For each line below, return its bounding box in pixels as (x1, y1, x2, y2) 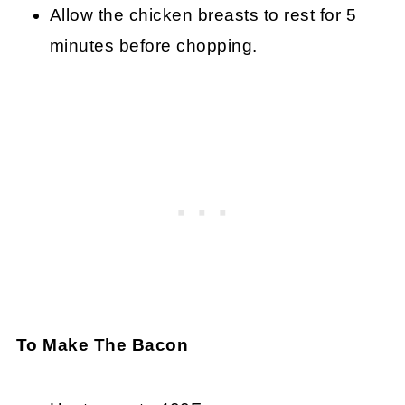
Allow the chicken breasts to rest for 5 (49, 5, 357, 25)
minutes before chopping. (49, 36, 258, 56)
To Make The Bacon (15, 335, 189, 355)
